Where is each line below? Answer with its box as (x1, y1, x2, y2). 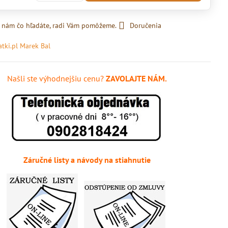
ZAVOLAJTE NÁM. (103, 73, 167, 83)
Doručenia (130, 21, 162, 30)
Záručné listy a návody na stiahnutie (23, 155, 151, 165)
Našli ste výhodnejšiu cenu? (7, 73, 104, 83)
